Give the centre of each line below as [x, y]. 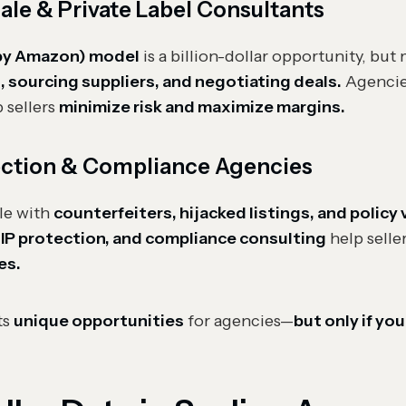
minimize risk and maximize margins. [202, 107]
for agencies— [239, 321]
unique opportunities [99, 321]
